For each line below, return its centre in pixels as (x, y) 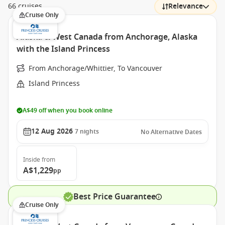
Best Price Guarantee (115, 197)
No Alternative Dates (171, 132)
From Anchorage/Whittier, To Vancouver (95, 69)
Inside (32, 160)
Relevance (186, 6)
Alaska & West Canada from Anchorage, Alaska (107, 37)
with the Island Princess (63, 49)
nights (89, 132)
